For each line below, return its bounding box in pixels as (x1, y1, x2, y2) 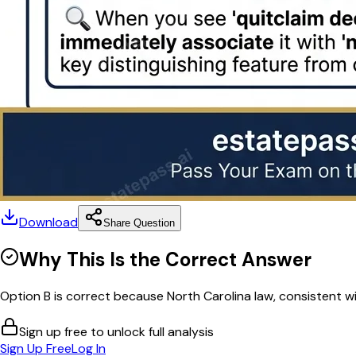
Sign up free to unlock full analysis (19, 323, 214, 340)
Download (19, 213, 78, 230)
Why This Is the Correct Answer (19, 246, 311, 272)
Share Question (103, 216, 175, 229)
